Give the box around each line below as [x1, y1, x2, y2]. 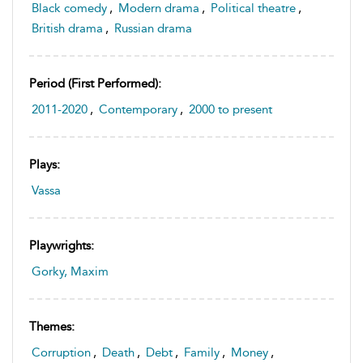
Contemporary [99, 102, 177, 117]
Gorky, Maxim [32, 264, 109, 280]
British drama [32, 21, 103, 36]
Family [184, 345, 220, 361]
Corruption [32, 345, 91, 361]
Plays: [29, 157, 60, 173]
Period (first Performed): [29, 76, 161, 92]
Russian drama [114, 21, 192, 36]
